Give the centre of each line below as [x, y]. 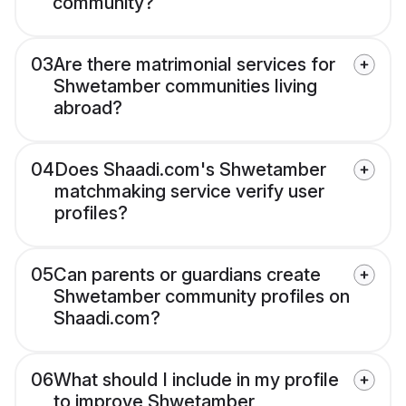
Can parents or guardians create [187, 275]
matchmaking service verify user [189, 192]
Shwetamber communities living [185, 87]
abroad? [88, 108]
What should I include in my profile [196, 380]
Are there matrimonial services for [194, 65]
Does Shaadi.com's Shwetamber [190, 170]
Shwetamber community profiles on [202, 297]
